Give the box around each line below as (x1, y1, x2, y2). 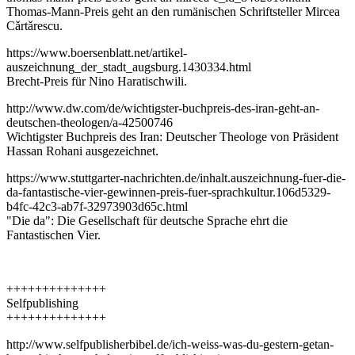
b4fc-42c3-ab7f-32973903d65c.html (6, 200, 188, 214)
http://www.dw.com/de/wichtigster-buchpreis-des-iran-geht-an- (6, 101, 319, 116)
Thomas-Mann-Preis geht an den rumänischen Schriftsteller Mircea (6, 5, 340, 19)
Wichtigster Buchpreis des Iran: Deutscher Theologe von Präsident (6, 130, 338, 144)
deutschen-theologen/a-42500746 (6, 116, 173, 130)
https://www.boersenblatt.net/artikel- (6, 46, 187, 60)
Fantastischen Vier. (6, 228, 101, 242)
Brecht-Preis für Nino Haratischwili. (6, 74, 187, 89)
